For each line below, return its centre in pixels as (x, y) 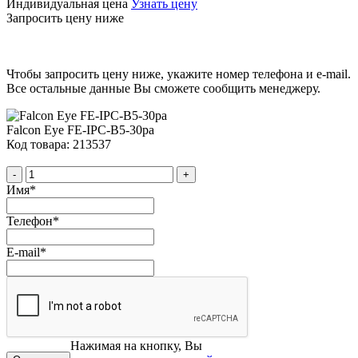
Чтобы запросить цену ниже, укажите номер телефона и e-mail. (179, 74)
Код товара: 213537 (59, 144)
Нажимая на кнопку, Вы (136, 345)
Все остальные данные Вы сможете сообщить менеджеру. (163, 88)
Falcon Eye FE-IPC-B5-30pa (80, 129)
